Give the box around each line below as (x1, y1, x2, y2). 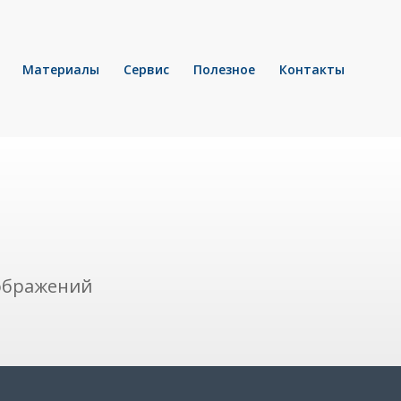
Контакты (279, 61, 345, 78)
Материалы (22, 61, 99, 78)
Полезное (193, 61, 255, 78)
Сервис (124, 61, 169, 78)
